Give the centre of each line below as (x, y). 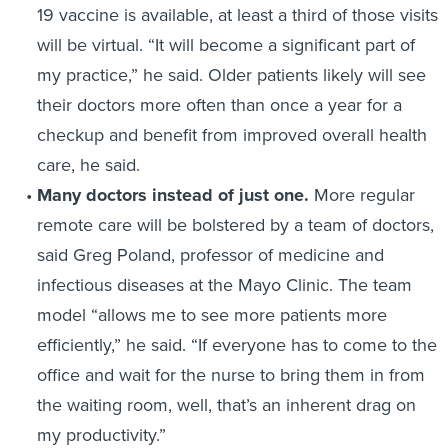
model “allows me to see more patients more (211, 314)
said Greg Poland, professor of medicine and (210, 254)
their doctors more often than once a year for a (219, 104)
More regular (364, 194)
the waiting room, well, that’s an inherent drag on (226, 404)
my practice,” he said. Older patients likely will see (231, 74)
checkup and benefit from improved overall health (231, 134)
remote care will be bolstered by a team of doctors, (235, 224)
